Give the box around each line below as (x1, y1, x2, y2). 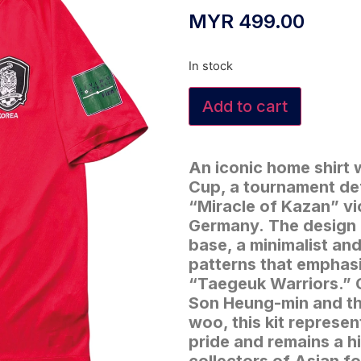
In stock (189, 59, 233, 74)
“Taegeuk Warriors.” (189, 273, 351, 293)
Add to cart (202, 96, 288, 116)
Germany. (189, 215, 264, 235)
